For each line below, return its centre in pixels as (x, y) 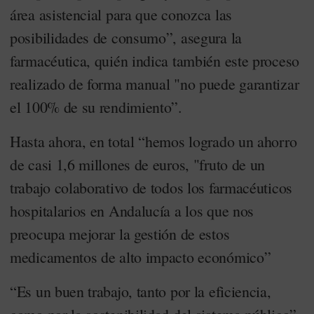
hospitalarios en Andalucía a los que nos (132, 211)
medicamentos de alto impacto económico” (141, 257)
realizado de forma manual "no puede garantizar (155, 84)
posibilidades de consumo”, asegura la (126, 37)
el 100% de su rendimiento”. (96, 107)
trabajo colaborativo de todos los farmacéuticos (151, 187)
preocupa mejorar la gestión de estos (120, 234)
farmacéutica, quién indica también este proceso (155, 61)
